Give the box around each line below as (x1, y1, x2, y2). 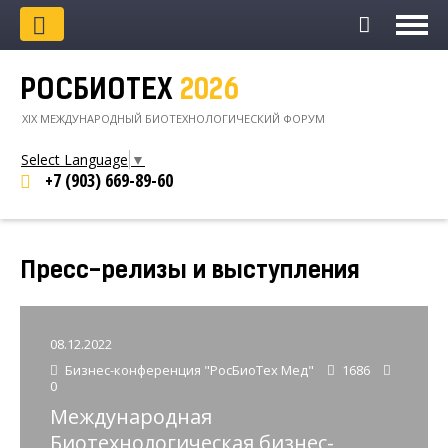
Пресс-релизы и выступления (20, 260, 360, 285)
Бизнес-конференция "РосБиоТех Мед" (62, 361, 317, 380)
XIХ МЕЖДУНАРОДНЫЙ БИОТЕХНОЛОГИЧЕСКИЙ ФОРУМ (22, 111, 325, 126)
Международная (50, 403, 212, 431)
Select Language (21, 150, 128, 170)
